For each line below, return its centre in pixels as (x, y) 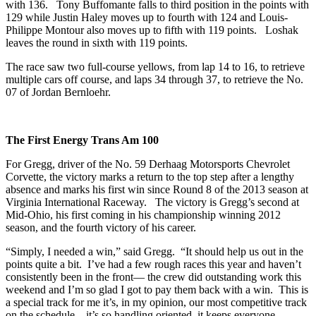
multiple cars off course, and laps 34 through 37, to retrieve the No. (154, 80)
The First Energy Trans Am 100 (82, 140)
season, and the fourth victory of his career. (104, 228)
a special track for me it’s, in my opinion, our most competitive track (156, 303)
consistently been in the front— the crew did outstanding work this (153, 277)
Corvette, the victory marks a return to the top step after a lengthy (150, 177)
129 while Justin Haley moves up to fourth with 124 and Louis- (147, 18)
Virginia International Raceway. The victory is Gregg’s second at (152, 202)
